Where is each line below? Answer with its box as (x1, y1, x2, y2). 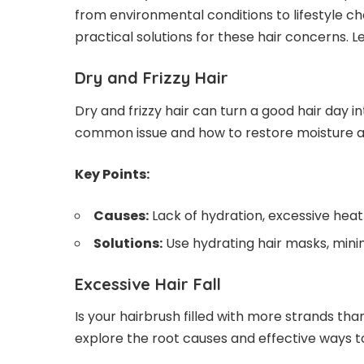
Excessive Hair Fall (75, 273, 221, 294)
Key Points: (75, 164, 149, 184)
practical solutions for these (75, 28, 258, 47)
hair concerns (258, 28, 346, 47)
